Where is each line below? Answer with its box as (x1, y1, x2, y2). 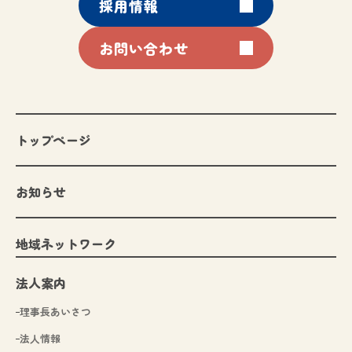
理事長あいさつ (20, 304, 91, 320)
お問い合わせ (99, 38, 189, 59)
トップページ (16, 130, 91, 150)
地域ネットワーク (16, 234, 116, 254)
